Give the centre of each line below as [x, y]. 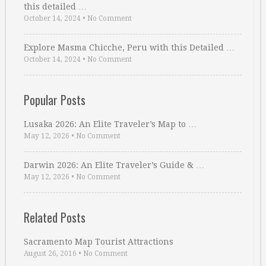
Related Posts [55, 217]
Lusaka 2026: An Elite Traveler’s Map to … [110, 124]
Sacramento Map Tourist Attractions [99, 241]
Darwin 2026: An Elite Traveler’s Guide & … [114, 165]
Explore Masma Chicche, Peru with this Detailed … [129, 47]
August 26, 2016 [50, 253]
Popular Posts [55, 99]
